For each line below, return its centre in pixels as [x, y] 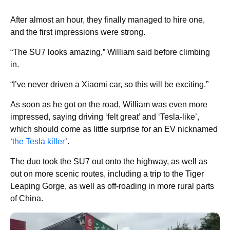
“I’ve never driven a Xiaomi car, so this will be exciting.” [109, 85]
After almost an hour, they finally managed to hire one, [108, 20]
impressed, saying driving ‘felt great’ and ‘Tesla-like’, [105, 117]
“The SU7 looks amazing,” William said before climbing [110, 52]
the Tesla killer [39, 142]
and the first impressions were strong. [79, 32]
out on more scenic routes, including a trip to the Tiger [107, 174]
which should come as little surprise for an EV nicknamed [114, 129]
